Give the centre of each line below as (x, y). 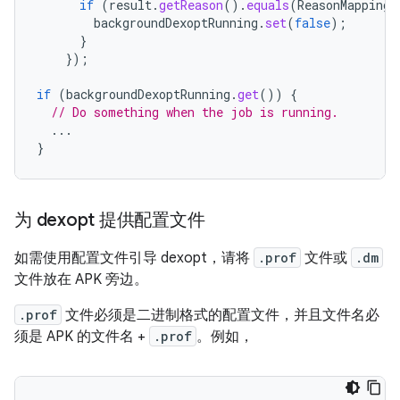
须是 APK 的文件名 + (82, 337)
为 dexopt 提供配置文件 (110, 220)
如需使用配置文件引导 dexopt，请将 (134, 258)
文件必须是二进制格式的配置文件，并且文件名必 (221, 315)
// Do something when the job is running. (195, 112)
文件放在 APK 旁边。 (81, 279)
